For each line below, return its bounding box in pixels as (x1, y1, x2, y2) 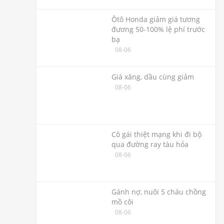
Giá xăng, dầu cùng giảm (111, 72, 194, 81)
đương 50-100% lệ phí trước (111, 24, 205, 34)
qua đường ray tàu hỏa (111, 139, 188, 149)
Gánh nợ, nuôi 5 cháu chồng (111, 187, 206, 196)
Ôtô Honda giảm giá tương (111, 14, 200, 24)
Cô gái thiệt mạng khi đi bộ (111, 129, 201, 139)
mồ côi (111, 197, 133, 206)
